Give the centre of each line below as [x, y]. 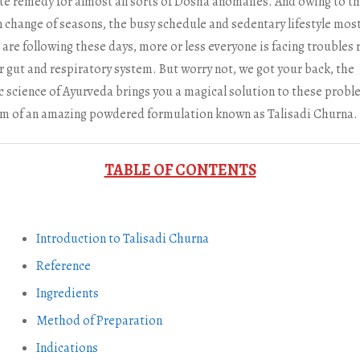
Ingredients [67, 294]
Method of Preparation [99, 321]
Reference [63, 266]
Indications [67, 348]
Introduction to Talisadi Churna [122, 239]
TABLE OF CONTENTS [180, 170]
